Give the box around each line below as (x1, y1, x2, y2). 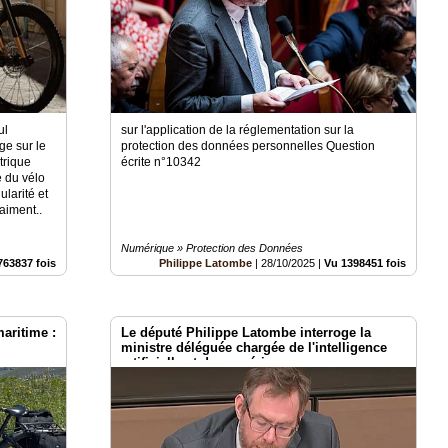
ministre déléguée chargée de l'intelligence (121, 340, 388, 356)
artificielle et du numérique (121, 355, 289, 371)
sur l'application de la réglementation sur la (121, 123, 355, 138)
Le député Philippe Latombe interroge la (121, 325, 372, 341)
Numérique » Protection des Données (121, 242, 304, 255)
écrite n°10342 (121, 155, 202, 170)
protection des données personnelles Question (121, 139, 376, 154)
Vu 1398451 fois (324, 257, 407, 270)
